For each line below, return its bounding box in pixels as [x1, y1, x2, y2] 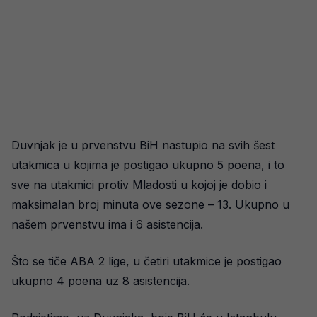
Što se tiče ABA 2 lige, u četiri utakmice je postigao [11, 254, 282, 269]
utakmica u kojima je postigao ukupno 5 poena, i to [11, 158, 284, 173]
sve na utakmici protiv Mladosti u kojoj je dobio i [11, 178, 267, 192]
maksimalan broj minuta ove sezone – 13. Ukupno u [11, 197, 289, 212]
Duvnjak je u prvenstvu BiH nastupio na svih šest [11, 138, 275, 153]
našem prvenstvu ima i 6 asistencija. [11, 217, 203, 232]
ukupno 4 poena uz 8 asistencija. [11, 274, 190, 289]
